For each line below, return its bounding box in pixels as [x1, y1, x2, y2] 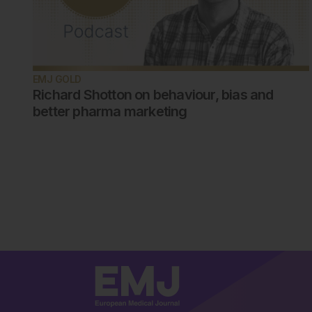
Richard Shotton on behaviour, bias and [33, 86, 274, 104]
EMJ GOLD [33, 73, 81, 86]
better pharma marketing [33, 103, 187, 120]
